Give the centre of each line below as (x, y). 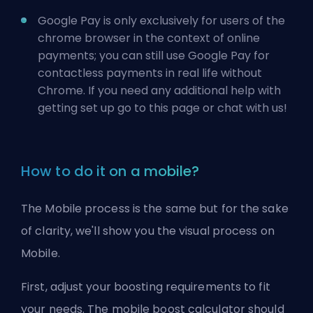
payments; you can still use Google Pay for (154, 55)
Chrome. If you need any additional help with (159, 90)
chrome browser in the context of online (149, 38)
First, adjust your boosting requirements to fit (146, 286)
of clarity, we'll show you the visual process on (148, 231)
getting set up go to (93, 108)
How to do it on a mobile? (110, 171)
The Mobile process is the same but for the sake (155, 208)
